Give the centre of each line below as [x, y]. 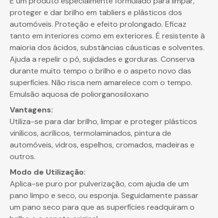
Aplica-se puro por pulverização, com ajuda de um [99, 183]
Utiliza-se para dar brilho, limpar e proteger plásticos [103, 121]
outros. [23, 156]
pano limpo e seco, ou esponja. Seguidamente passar [104, 195]
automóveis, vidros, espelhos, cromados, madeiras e [102, 145]
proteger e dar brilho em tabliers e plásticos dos [96, 12]
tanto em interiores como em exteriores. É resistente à [107, 36]
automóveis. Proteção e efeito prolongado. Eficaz [98, 24]
